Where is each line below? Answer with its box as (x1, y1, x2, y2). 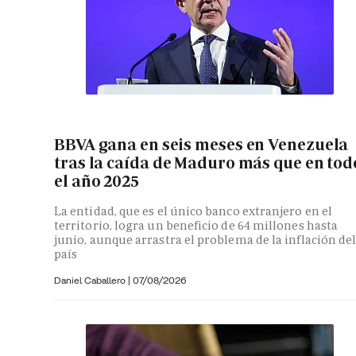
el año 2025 (54, 171, 139, 192)
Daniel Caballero (54, 273, 128, 286)
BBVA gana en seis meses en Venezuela (54, 134, 349, 156)
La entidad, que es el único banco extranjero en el (54, 203, 332, 219)
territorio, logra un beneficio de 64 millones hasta (54, 217, 339, 233)
